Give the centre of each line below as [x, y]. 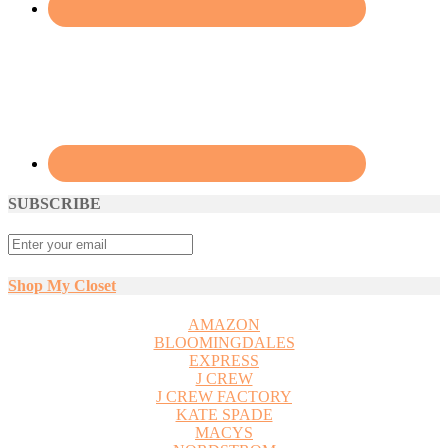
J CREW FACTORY [224, 396]
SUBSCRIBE [54, 204]
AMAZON [224, 324]
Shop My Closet [62, 285]
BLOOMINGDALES [224, 342]
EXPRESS [224, 360]
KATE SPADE [224, 414]
